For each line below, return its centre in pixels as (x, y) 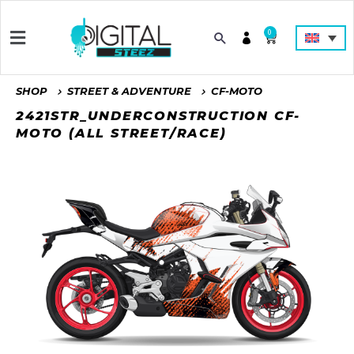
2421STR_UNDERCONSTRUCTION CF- (158, 116)
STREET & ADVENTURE (129, 91)
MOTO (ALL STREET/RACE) (121, 134)
